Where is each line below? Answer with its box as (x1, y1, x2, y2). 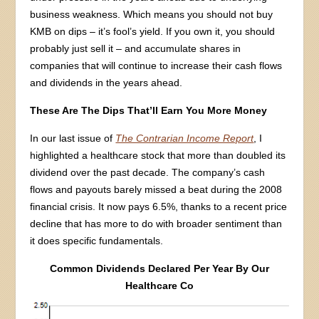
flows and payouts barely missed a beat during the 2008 (30, 183, 283, 195)
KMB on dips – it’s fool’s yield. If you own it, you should (30, 25, 276, 37)
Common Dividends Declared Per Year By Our (50, 262, 269, 274)
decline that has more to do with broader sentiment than (30, 217, 283, 229)
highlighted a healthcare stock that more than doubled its (30, 149, 286, 161)
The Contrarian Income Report (115, 132, 254, 144)
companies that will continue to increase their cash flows (30, 59, 283, 71)
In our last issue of (30, 132, 116, 144)
